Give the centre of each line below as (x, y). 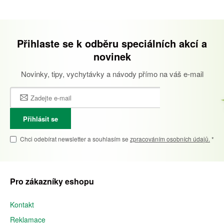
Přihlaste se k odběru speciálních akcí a (112, 43)
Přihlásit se (41, 118)
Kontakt (22, 204)
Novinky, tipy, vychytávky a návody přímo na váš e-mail (112, 74)
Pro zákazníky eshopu (52, 181)
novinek (112, 56)
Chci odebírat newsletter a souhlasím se (75, 139)
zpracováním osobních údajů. (170, 139)
